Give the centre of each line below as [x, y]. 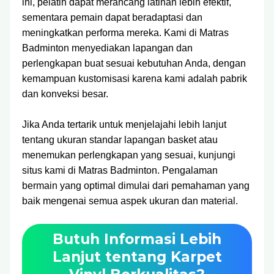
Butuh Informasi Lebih [137, 239]
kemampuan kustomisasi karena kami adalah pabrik [135, 79]
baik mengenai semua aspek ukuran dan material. [130, 201]
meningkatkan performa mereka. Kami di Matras [125, 33]
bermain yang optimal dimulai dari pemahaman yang [136, 186]
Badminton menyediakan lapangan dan [107, 48]
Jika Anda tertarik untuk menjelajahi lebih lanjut [124, 124]
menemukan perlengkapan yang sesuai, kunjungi [129, 155]
